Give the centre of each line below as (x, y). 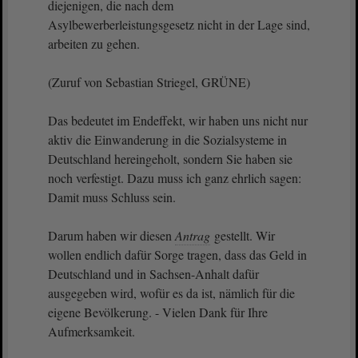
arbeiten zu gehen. (94, 44)
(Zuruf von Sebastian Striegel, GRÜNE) (149, 82)
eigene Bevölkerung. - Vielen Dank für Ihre (158, 312)
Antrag (193, 235)
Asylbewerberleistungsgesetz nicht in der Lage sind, (179, 24)
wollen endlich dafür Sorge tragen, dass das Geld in (177, 255)
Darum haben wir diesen (111, 235)
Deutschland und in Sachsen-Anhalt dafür (153, 274)
